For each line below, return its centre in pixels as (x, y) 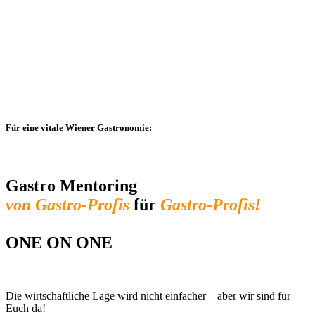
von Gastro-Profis (67, 204)
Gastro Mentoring (71, 185)
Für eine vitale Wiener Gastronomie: (79, 128)
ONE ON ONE (59, 242)
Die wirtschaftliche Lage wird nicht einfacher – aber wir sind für (148, 296)
